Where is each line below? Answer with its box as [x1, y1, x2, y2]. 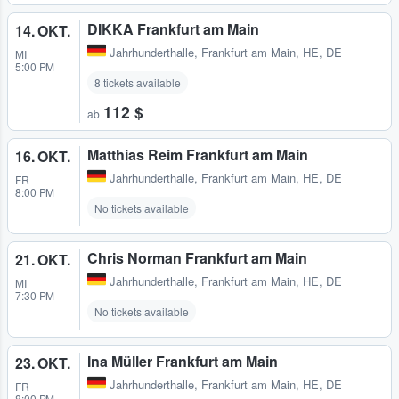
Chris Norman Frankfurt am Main [87, 248, 307, 269]
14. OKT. [15, 20, 70, 42]
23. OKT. [15, 353, 70, 374]
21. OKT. [15, 249, 70, 271]
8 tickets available [94, 75, 181, 91]
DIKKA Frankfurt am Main [87, 19, 259, 40]
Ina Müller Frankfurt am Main [87, 351, 278, 372]
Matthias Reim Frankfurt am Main [87, 144, 308, 166]
